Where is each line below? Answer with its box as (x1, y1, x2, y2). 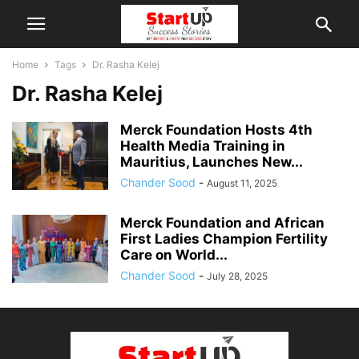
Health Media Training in (120, 138, 285, 154)
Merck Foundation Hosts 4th (120, 122, 313, 138)
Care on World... (120, 247, 228, 263)
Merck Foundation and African (120, 215, 325, 231)
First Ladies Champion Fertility (120, 231, 328, 247)
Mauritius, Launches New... (120, 154, 303, 170)
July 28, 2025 (207, 270, 268, 282)
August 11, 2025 (207, 177, 277, 189)
